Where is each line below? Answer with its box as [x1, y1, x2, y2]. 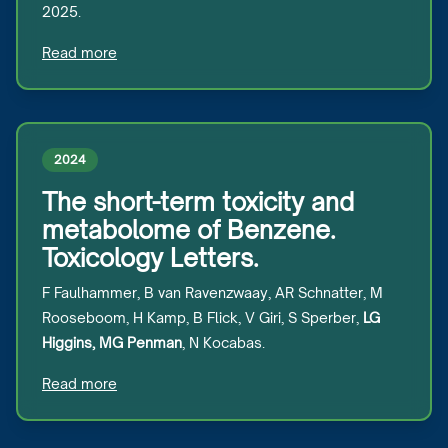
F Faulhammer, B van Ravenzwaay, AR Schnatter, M [42, 284, 383, 301]
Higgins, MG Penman [42, 334, 182, 351]
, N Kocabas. [182, 334, 265, 351]
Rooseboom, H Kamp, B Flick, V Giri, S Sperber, [42, 309, 363, 326]
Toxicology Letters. [42, 243, 259, 273]
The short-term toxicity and [42, 187, 354, 217]
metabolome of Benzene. [42, 215, 336, 245]
